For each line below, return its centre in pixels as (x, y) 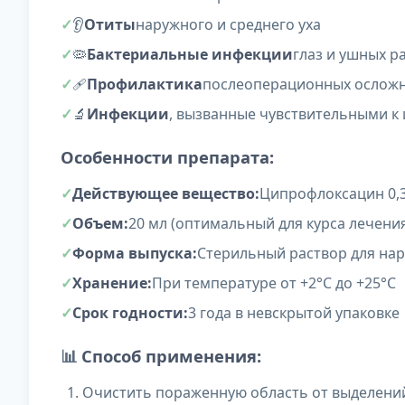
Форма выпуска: (135, 254)
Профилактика (145, 85)
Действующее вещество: (166, 194)
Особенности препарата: (167, 157)
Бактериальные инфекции (190, 55)
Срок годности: (130, 313)
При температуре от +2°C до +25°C (274, 283)
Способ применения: (171, 356)
